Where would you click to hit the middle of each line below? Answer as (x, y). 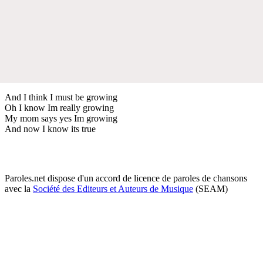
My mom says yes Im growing (61, 118)
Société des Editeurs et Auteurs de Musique (113, 188)
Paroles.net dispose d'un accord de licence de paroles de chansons (126, 178)
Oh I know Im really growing (59, 107)
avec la (19, 188)
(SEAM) (210, 188)
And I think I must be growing (61, 97)
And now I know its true (50, 129)
